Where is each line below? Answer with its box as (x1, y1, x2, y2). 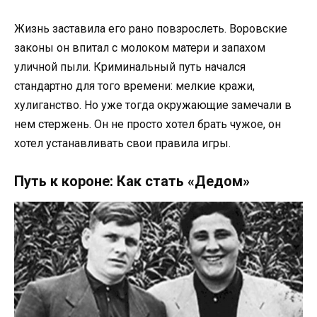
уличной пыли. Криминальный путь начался (14, 60, 246, 74)
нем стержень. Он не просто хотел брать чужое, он (14, 117, 281, 132)
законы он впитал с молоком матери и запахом (14, 41, 265, 55)
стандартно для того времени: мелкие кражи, (14, 79, 255, 93)
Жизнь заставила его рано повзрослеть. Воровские (14, 22, 287, 36)
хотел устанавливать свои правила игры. (14, 137, 231, 151)
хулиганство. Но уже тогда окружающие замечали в (14, 98, 292, 113)
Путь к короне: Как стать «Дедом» (14, 173, 250, 190)
